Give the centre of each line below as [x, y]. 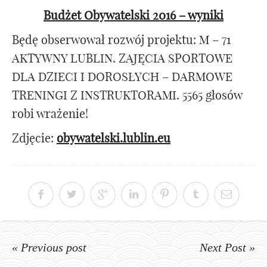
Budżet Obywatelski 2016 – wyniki [133, 15]
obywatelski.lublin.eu [114, 138]
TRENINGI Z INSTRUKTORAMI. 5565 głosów [127, 95]
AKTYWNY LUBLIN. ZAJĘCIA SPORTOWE [122, 58]
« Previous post [49, 248]
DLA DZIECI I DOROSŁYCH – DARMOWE [122, 77]
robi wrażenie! [50, 114]
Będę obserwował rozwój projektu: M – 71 [121, 40]
